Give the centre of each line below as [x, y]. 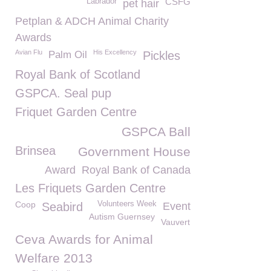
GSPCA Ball [156, 132]
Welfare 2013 [54, 258]
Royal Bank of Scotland [78, 74]
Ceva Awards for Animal [84, 239]
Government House [134, 152]
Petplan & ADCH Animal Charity [92, 21]
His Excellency [115, 52]
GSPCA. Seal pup [63, 93]
